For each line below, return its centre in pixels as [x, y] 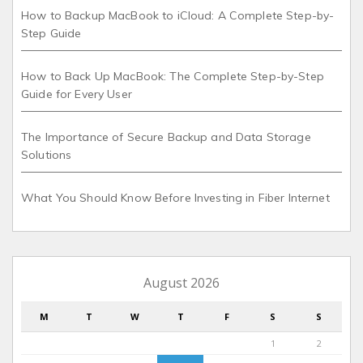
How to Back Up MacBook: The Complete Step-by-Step [173, 77]
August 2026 [181, 283]
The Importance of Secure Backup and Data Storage [166, 137]
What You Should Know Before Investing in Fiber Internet [175, 198]
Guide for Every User [77, 94]
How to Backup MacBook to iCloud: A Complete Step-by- [178, 16]
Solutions [47, 155]
